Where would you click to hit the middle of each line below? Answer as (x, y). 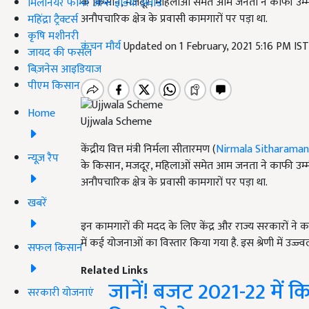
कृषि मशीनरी (53, 36)
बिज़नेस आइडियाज (64, 69)
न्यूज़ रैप (43, 158)
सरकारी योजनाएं (61, 292)
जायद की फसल (60, 52)
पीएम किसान (54, 86)
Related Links (114, 271)
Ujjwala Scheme (116, 122)
